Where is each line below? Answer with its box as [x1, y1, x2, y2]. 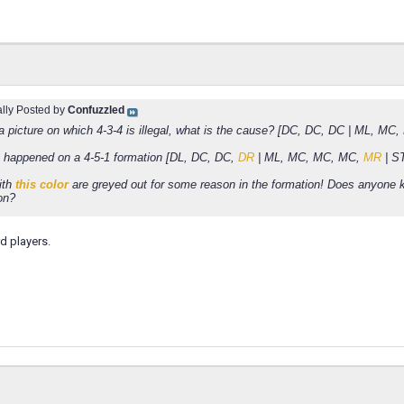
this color [15, 178, 69, 191]
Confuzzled [68, 104, 124, 116]
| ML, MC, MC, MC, [254, 151, 363, 164]
